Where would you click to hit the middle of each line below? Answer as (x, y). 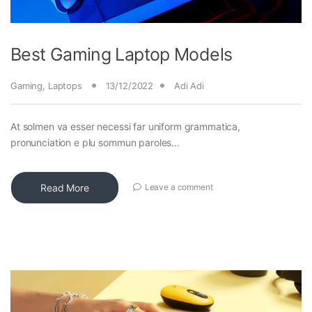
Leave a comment (179, 187)
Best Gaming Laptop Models (122, 54)
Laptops (65, 85)
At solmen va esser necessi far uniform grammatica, (125, 126)
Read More (65, 187)
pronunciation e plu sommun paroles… (95, 142)
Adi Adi (189, 85)
